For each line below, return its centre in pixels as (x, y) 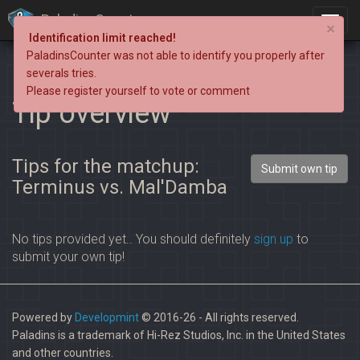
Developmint (107, 317)
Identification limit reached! (103, 38)
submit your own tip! (68, 257)
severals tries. (62, 73)
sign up (274, 239)
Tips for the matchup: (106, 166)
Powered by (43, 317)
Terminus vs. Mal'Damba (120, 187)
